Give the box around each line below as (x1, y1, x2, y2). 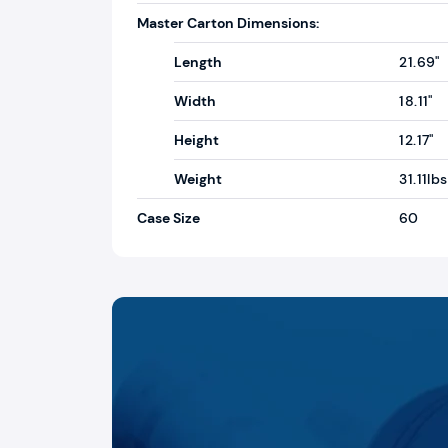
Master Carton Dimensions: (137, 14, 319, 32)
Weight (174, 170, 222, 188)
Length (174, 53, 222, 71)
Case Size (137, 209, 200, 227)
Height (174, 131, 219, 149)
